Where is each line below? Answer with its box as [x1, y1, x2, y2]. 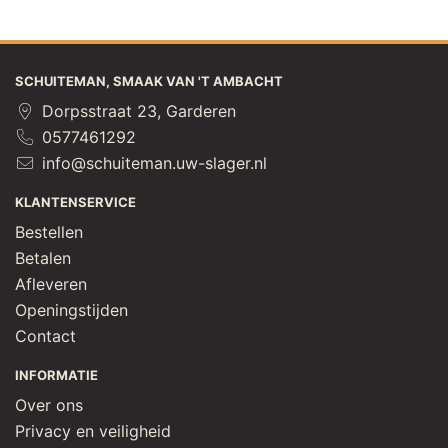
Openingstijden [15, 300, 128, 320]
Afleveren [15, 274, 87, 294]
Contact [15, 326, 76, 346]
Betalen [15, 248, 71, 268]
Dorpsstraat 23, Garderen [37, 101, 236, 121]
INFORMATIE [15, 367, 98, 383]
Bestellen [15, 222, 83, 242]
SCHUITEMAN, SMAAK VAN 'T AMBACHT [15, 73, 283, 89]
